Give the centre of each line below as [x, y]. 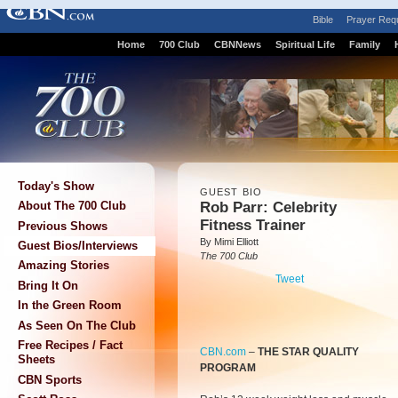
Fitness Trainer [253, 225]
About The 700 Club [72, 206]
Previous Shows [63, 226]
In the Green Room [70, 306]
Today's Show [56, 186]
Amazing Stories [64, 266]
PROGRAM [228, 368]
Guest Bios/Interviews [78, 245]
